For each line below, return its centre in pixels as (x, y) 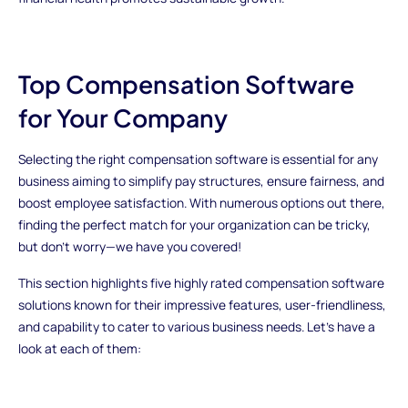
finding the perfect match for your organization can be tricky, (194, 225)
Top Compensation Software (186, 83)
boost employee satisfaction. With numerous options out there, (201, 203)
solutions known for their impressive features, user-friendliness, (202, 305)
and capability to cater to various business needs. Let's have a (196, 327)
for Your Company (122, 117)
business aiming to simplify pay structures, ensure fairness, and (201, 181)
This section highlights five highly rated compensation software (201, 283)
